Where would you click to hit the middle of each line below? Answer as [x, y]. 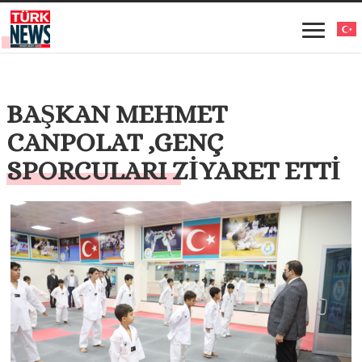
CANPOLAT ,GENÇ [115, 143]
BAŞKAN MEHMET [117, 114]
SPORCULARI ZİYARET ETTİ [174, 171]
